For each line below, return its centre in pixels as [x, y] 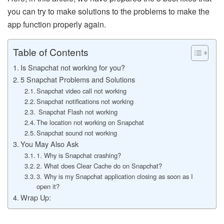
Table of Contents [51, 52]
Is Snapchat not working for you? [72, 67]
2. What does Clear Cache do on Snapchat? [99, 165]
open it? [48, 186]
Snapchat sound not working [77, 132]
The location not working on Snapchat [90, 122]
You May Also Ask [49, 143]
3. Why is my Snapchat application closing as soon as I [115, 176]
